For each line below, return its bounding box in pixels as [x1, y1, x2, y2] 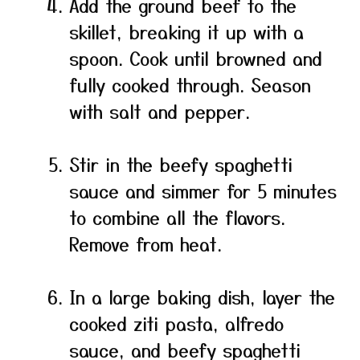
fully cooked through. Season [69, 72, 311, 97]
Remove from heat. [69, 231, 222, 256]
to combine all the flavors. [69, 204, 285, 230]
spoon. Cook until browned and [69, 45, 322, 71]
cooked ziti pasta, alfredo [69, 310, 284, 336]
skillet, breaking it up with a [69, 18, 304, 44]
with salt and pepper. [69, 98, 250, 124]
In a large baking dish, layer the [69, 284, 335, 309]
